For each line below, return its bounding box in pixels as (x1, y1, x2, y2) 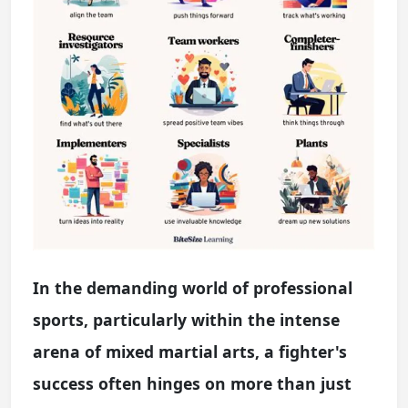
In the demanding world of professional (33, 277, 352, 299)
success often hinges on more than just (33, 372, 352, 394)
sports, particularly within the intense (33, 309, 340, 331)
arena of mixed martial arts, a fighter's (33, 341, 347, 362)
